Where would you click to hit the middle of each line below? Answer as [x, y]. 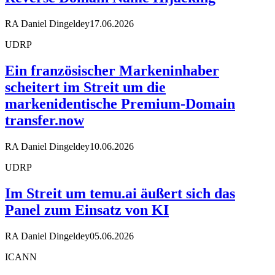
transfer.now [45, 121]
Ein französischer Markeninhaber [112, 71]
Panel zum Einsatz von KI [87, 210]
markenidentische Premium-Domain [120, 104]
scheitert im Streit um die [85, 87]
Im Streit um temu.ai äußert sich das [120, 194]
